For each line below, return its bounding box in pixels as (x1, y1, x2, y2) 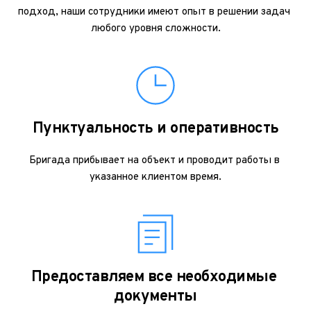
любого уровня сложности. (90, 22, 221, 35)
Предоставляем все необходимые (31, 268, 276, 287)
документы (114, 287, 197, 306)
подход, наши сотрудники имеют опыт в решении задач (18, 6, 290, 19)
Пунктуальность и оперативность (32, 119, 279, 138)
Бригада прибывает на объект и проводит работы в (28, 154, 280, 167)
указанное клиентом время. (90, 171, 221, 184)
